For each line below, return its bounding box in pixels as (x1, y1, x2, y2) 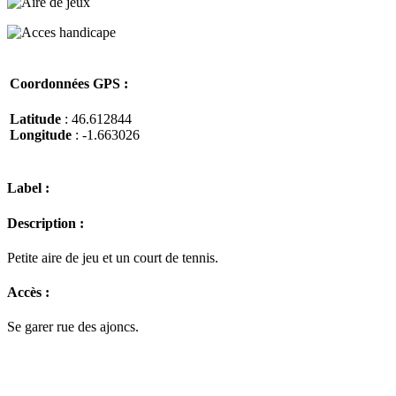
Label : (7, 180, 49, 196)
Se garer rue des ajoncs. (7, 319, 139, 335)
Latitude (10, 110, 61, 126)
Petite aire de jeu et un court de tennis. (7, 249, 218, 265)
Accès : (7, 285, 49, 301)
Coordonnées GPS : (10, 76, 128, 92)
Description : (7, 215, 84, 231)
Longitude (10, 126, 72, 142)
